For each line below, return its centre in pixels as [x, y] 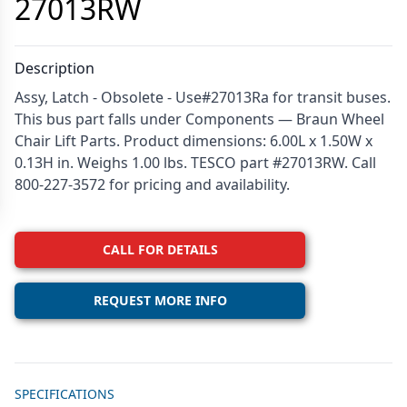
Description [55, 69]
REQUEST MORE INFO [160, 301]
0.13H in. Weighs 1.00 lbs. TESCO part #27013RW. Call [195, 163]
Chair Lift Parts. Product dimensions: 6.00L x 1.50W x [194, 141]
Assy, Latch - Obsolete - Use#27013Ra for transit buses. [203, 98]
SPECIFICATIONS [65, 394]
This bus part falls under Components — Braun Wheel [199, 119]
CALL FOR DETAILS [160, 250]
